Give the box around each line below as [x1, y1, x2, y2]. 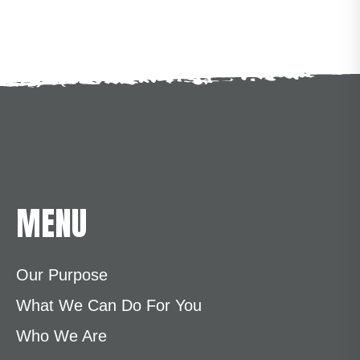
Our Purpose [16, 265, 108, 284]
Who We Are [16, 326, 107, 345]
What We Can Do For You [16, 296, 202, 314]
